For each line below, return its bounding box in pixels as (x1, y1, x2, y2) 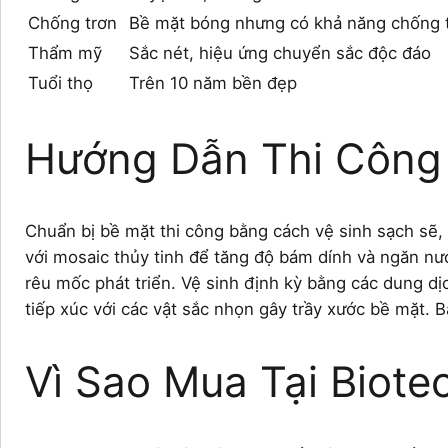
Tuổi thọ (28, 72, 93, 93)
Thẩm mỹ (28, 42, 102, 63)
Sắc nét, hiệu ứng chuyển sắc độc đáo (129, 42, 431, 63)
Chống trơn (28, 12, 117, 33)
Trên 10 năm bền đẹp (129, 72, 297, 93)
